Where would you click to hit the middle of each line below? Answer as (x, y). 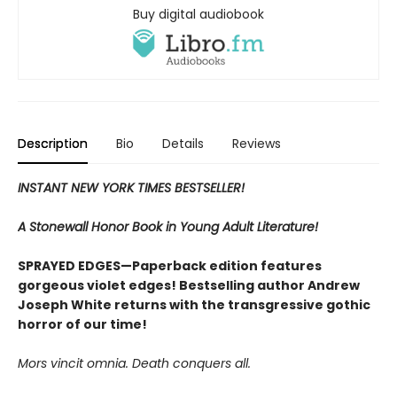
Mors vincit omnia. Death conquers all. (134, 364)
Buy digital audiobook (198, 15)
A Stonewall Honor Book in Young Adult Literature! (168, 227)
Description (53, 144)
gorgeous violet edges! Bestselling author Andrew (189, 286)
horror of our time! (82, 325)
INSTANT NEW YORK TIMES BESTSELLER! (131, 188)
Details (183, 144)
